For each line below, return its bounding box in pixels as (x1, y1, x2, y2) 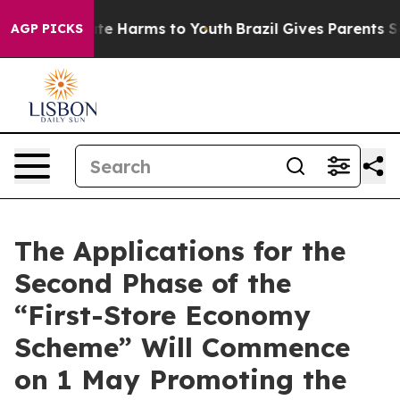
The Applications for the (14, 234, 346, 268)
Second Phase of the (14, 266, 291, 300)
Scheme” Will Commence (14, 330, 350, 364)
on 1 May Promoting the (14, 362, 346, 396)
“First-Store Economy (14, 298, 311, 332)
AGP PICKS (11, 21, 83, 37)
